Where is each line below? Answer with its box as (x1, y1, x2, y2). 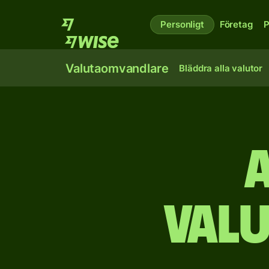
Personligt (160, 19, 204, 30)
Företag (219, 19, 253, 30)
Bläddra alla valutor (179, 62, 263, 74)
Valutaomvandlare (65, 61, 169, 76)
